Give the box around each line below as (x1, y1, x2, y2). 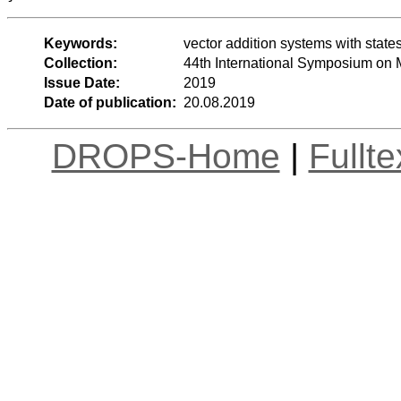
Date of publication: (43, 94, 176, 110)
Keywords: (43, 35, 117, 51)
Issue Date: (43, 74, 120, 90)
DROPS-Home (51, 136, 280, 175)
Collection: (43, 55, 117, 71)
